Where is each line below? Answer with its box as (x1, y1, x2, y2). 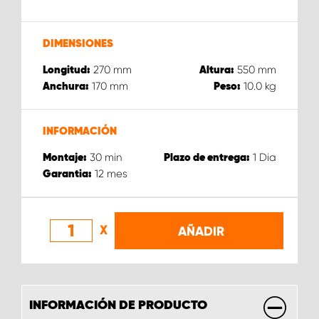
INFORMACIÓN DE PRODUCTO (29, 298, 207, 312)
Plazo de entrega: (164, 152, 250, 163)
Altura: (199, 64, 234, 75)
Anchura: (43, 80, 89, 92)
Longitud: (43, 64, 90, 75)
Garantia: (43, 168, 92, 179)
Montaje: (43, 152, 87, 163)
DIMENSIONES (43, 38, 113, 49)
